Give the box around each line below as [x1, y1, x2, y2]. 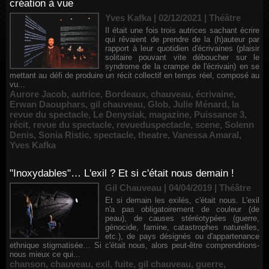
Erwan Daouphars [10, 99, 85, 109]
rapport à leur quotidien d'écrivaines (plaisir [105, 44, 259, 53]
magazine [149, 109, 189, 119]
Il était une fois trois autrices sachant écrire [105, 26, 259, 35]
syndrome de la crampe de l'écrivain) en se [105, 62, 259, 71]
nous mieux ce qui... [10, 250, 80, 259]
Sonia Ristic [38, 130, 89, 140]
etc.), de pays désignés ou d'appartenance [105, 232, 259, 241]
